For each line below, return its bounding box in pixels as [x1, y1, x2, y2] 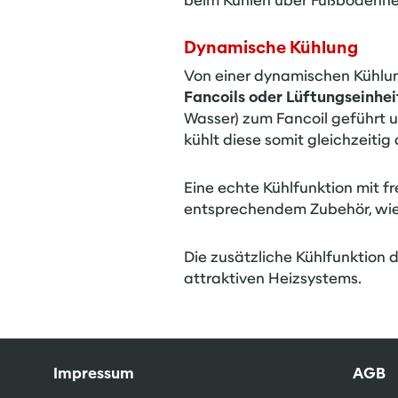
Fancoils [184, 88, 245, 107]
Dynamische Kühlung [184, 37, 358, 58]
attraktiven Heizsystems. [184, 269, 362, 288]
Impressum [53, 364, 134, 383]
